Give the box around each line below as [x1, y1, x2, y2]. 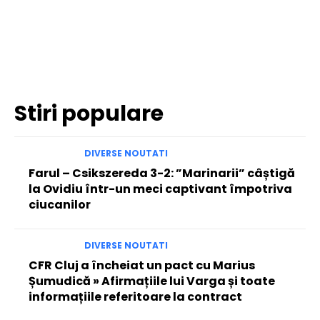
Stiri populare [14, 99, 164, 129]
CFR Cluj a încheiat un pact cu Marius [29, 257, 255, 274]
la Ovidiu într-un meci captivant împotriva [29, 181, 292, 198]
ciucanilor [29, 196, 91, 214]
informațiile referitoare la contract [29, 289, 242, 306]
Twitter [96, 34, 123, 46]
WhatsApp [266, 34, 307, 46]
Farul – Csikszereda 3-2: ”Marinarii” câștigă [29, 165, 295, 182]
